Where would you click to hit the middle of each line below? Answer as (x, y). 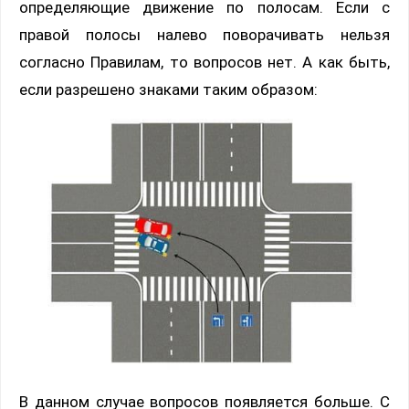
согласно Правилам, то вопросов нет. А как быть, (204, 62)
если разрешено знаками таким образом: (168, 89)
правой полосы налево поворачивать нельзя (204, 34)
